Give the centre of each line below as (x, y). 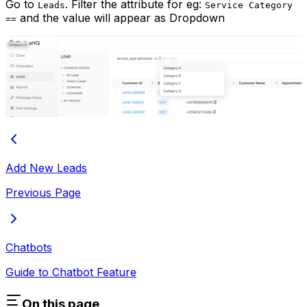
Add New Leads (46, 168)
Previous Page (43, 193)
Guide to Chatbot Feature (71, 272)
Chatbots (29, 248)
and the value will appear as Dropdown (121, 18)
